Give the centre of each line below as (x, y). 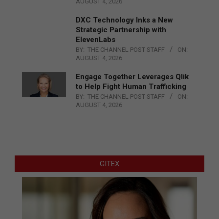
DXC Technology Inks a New (124, 20)
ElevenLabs (96, 40)
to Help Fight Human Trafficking (131, 87)
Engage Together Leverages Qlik (132, 77)
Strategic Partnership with (121, 30)
